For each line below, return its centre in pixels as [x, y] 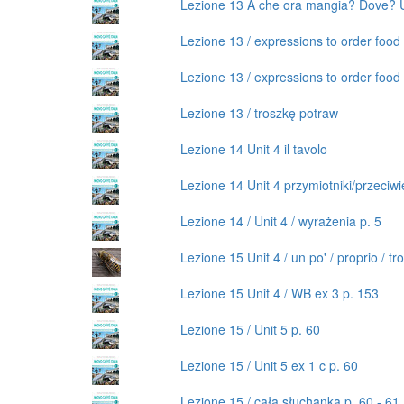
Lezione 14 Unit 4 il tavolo [253, 148]
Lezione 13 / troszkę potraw [259, 112]
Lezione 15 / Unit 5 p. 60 [250, 329]
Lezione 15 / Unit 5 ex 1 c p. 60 [269, 365]
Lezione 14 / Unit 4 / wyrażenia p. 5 [280, 220]
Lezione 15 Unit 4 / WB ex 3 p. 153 [279, 293]
